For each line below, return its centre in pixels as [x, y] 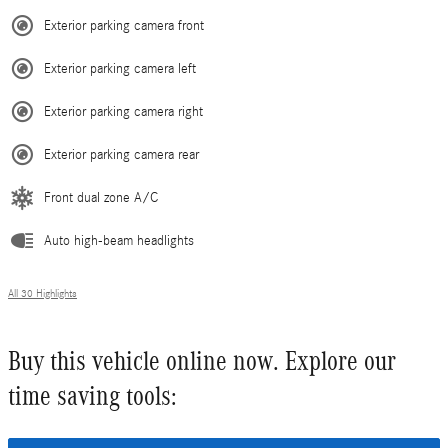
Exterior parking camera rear [121, 155]
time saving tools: [92, 396]
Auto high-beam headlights [119, 241]
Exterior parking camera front [124, 26]
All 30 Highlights [42, 294]
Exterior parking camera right [123, 112]
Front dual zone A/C [101, 198]
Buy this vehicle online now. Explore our [202, 361]
